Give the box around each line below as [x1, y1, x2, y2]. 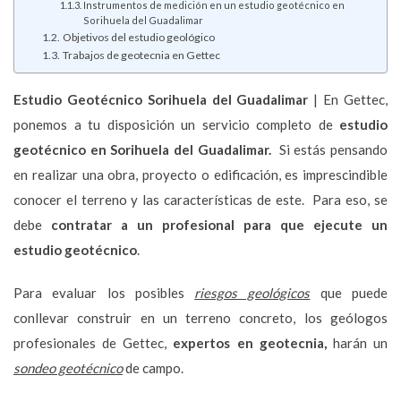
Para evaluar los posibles [13, 284, 195, 301]
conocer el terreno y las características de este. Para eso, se [13, 191, 388, 208]
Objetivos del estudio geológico [62, 30, 215, 44]
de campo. [123, 359, 183, 376]
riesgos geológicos [194, 284, 311, 301]
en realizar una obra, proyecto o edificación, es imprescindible [13, 166, 388, 183]
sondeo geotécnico [13, 359, 123, 376]
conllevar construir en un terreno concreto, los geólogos [13, 309, 388, 326]
